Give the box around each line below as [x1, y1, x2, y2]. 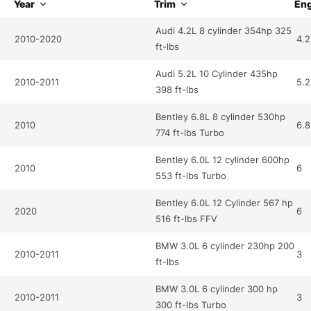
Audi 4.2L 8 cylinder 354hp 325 [155, 25, 292, 37]
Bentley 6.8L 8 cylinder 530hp [155, 111, 286, 123]
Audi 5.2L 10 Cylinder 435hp [155, 68, 278, 80]
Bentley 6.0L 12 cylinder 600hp [155, 154, 290, 166]
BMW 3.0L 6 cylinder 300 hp [155, 283, 278, 295]
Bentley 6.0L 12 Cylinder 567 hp [155, 197, 294, 209]
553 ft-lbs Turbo [155, 170, 227, 182]
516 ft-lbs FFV [155, 213, 218, 225]
